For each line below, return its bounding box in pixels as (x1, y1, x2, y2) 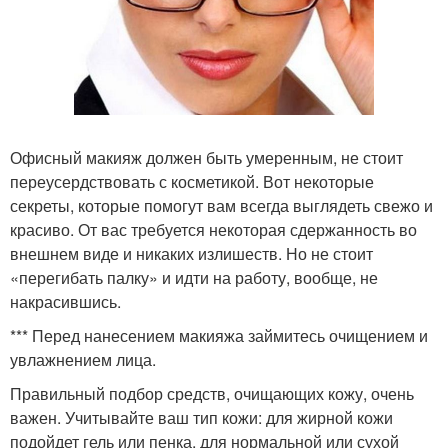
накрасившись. (10, 289, 121, 313)
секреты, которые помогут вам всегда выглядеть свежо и (10, 193, 433, 217)
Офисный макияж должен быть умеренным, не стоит (10, 145, 403, 169)
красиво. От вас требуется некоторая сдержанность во (10, 217, 417, 241)
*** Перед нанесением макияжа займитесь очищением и (10, 323, 428, 347)
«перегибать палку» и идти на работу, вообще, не (10, 265, 378, 289)
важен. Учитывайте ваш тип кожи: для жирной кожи (10, 405, 393, 429)
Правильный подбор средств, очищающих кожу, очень (10, 381, 414, 405)
